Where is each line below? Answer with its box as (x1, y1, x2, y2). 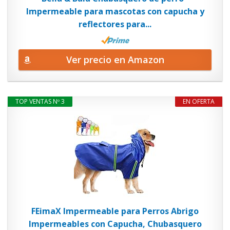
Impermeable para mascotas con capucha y (26, 5, 204, 17)
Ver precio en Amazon (66, 53, 164, 66)
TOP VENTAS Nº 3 (15, 97, 65, 106)
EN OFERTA (183, 97, 215, 106)
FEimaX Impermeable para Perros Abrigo (31, 205, 199, 217)
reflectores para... (79, 18, 151, 30)
